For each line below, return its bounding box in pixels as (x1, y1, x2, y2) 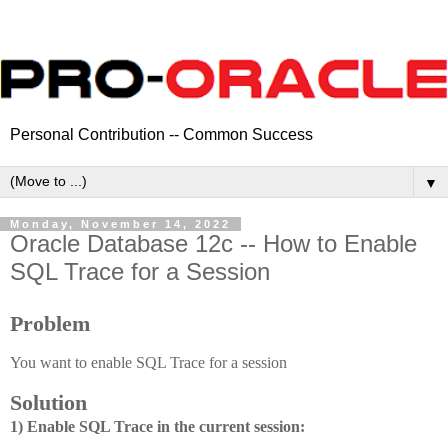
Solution (10, 390, 87, 416)
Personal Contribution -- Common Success (10, 125, 313, 143)
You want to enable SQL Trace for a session (10, 354, 287, 372)
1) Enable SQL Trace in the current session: (10, 418, 305, 436)
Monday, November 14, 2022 (10, 217, 231, 230)
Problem (10, 310, 90, 336)
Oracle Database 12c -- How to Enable (10, 229, 417, 257)
